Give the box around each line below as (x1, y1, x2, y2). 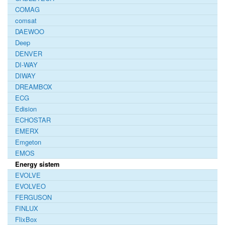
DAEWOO (15, 26, 44, 36)
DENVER (15, 48, 42, 58)
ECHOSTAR (15, 115, 51, 125)
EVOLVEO (15, 181, 46, 191)
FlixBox (15, 214, 37, 224)
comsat (15, 15, 37, 25)
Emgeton (15, 137, 41, 147)
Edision (15, 103, 37, 114)
